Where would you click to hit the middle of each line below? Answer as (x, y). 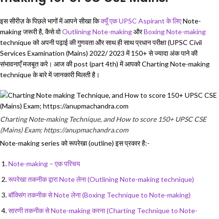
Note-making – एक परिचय (44, 164)
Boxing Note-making (175, 32)
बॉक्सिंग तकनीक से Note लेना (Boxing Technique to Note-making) (99, 195)
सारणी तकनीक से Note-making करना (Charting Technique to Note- (103, 211)
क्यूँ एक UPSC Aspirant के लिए (141, 21)
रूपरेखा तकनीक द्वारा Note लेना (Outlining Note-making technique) (101, 179)
